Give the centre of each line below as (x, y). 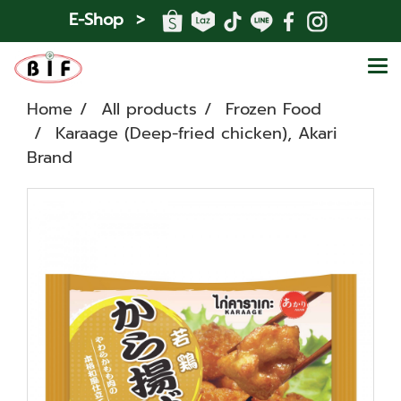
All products (149, 109)
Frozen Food (273, 109)
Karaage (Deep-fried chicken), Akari (196, 133)
